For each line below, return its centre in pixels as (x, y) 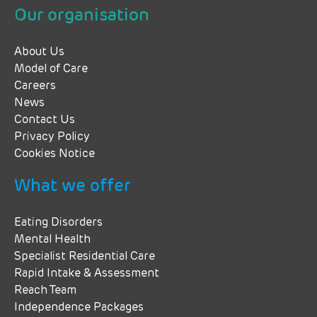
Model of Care (51, 70)
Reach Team (45, 291)
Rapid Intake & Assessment (87, 274)
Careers (35, 87)
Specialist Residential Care (85, 257)
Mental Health (52, 240)
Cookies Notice (54, 155)
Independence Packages (79, 308)
